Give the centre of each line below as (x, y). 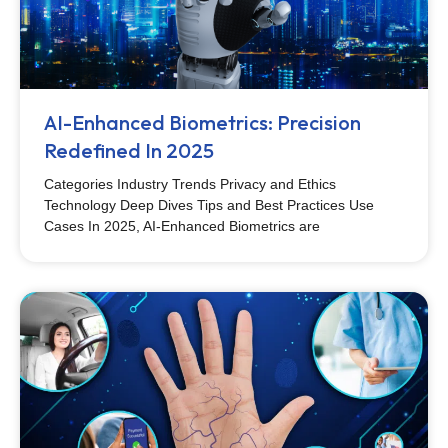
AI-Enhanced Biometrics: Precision (202, 122)
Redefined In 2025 (129, 150)
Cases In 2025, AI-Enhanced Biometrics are (182, 226)
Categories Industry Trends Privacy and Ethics (190, 184)
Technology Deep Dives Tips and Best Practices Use (209, 205)
